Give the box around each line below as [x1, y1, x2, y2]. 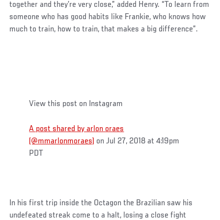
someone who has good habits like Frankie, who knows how [9, 12, 206, 22]
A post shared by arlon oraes [29, 124, 124, 134]
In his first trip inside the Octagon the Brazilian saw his [9, 198, 193, 208]
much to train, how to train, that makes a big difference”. [9, 25, 198, 34]
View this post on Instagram [29, 99, 123, 109]
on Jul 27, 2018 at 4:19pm [94, 137, 180, 146]
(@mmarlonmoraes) [29, 137, 95, 146]
